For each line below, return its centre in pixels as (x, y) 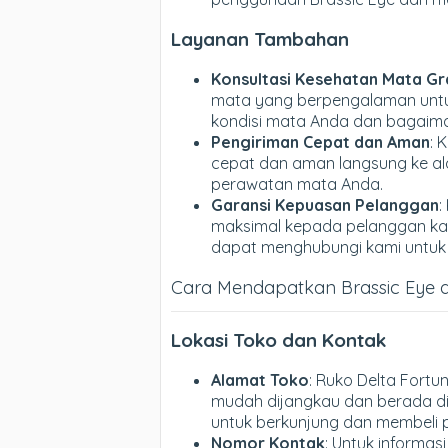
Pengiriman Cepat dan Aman (320, 141)
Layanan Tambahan (260, 39)
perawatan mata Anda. (297, 183)
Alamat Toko (260, 380)
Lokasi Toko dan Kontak (278, 340)
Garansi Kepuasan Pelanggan (325, 204)
